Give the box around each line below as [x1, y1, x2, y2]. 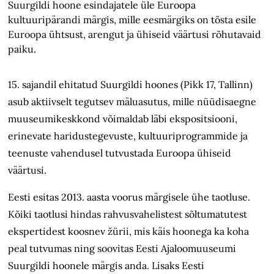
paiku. [8, 43, 37, 56]
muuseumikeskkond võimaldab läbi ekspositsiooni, [8, 113, 238, 125]
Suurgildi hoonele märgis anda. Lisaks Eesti [8, 259, 205, 272]
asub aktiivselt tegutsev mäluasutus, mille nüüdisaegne [8, 95, 257, 108]
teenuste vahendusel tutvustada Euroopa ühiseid [8, 147, 232, 160]
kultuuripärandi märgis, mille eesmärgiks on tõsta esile [8, 13, 257, 26]
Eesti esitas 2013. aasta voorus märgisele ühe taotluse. [8, 191, 251, 204]
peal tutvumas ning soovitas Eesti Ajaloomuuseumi [8, 242, 237, 255]
